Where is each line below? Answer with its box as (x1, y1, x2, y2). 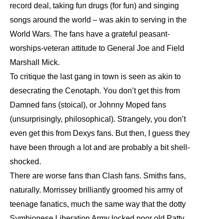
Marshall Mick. (10, 58, 60, 66)
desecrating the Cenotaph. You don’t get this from (10, 87, 180, 95)
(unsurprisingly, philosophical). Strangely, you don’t (10, 115, 186, 123)
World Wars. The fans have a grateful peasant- (10, 30, 170, 38)
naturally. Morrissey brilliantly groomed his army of (10, 186, 182, 194)
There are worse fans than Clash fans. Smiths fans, (10, 172, 186, 180)
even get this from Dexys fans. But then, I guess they (10, 129, 190, 137)
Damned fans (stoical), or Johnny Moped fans (10, 101, 166, 109)
